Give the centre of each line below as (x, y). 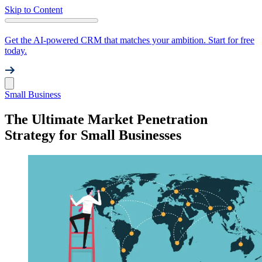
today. (16, 51)
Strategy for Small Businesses (93, 135)
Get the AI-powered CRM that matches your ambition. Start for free (130, 40)
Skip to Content (34, 10)
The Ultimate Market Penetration (106, 119)
